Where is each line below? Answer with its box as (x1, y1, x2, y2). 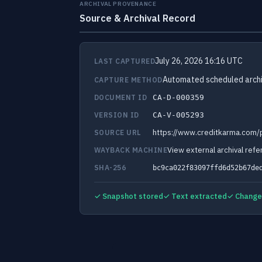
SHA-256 (94, 163, 126, 172)
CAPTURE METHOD (94, 75, 163, 84)
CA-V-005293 (153, 111, 204, 119)
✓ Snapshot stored (94, 191, 163, 201)
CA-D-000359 (153, 93, 204, 102)
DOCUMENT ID (94, 93, 147, 102)
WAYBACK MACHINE (94, 146, 168, 154)
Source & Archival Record (80, 12, 195, 24)
